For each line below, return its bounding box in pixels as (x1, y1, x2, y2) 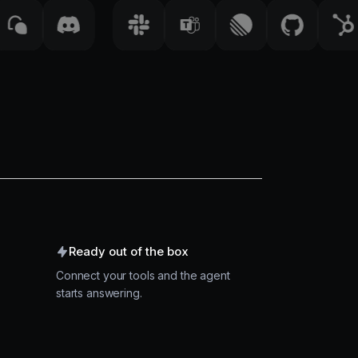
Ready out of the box (69, 243, 189, 259)
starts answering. (56, 285, 142, 300)
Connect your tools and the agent (56, 268, 230, 282)
